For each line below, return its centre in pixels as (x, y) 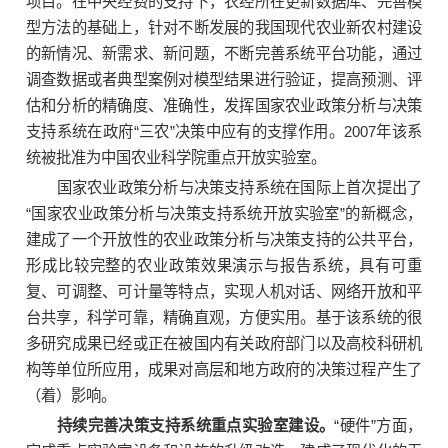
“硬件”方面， (378, 426)
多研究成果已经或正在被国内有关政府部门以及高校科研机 (224, 344)
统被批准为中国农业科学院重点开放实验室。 (176, 158)
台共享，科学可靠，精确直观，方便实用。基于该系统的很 (224, 318)
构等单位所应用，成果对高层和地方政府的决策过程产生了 (224, 370)
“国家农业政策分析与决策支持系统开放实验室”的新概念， (224, 214)
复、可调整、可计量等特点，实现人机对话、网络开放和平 (224, 292)
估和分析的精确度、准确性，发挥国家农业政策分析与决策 (224, 106)
